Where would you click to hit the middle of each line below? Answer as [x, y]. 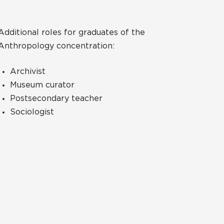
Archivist [27, 71]
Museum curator [42, 85]
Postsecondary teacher [56, 98]
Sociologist [32, 112]
